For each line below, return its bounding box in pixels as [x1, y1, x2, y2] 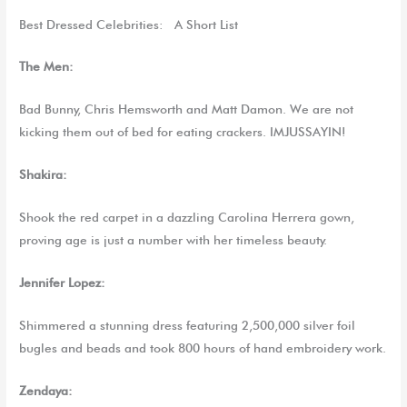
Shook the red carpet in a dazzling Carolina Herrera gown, [19, 210, 355, 225]
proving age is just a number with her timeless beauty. [19, 233, 328, 248]
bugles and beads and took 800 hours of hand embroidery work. [19, 340, 387, 355]
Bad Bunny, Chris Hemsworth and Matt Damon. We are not [19, 102, 354, 117]
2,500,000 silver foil [242, 317, 356, 333]
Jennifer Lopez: [19, 274, 106, 290]
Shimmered [19, 317, 90, 333]
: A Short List [159, 16, 239, 32]
